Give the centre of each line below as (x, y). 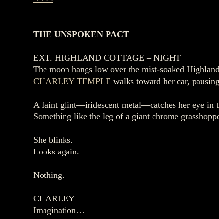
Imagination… (59, 210)
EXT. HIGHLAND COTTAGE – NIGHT (107, 58)
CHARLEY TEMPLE (72, 81)
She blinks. (53, 140)
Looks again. (56, 152)
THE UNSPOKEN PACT (81, 34)
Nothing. (49, 175)
